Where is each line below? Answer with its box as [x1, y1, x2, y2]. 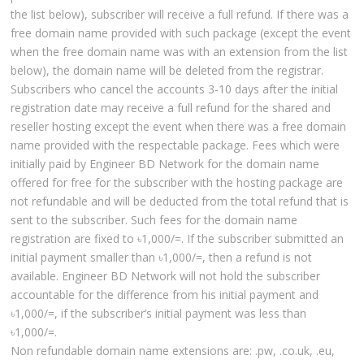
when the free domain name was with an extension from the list [11, 44, 349, 60]
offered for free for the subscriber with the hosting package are [11, 175, 344, 191]
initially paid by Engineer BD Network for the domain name [11, 156, 320, 172]
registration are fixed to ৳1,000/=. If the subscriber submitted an [11, 231, 344, 247]
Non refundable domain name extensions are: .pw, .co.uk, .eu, [11, 343, 336, 359]
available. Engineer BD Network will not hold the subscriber [11, 268, 321, 284]
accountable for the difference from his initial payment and [11, 287, 319, 303]
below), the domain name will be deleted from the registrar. [11, 63, 324, 79]
